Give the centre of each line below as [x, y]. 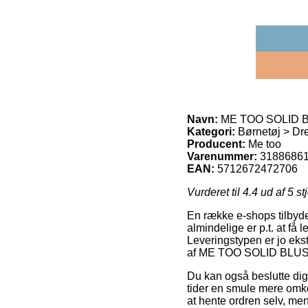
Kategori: [211, 131]
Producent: [216, 144]
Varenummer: [222, 156]
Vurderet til [215, 192]
